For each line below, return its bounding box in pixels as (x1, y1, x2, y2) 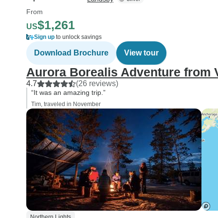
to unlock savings (54, 34, 102, 40)
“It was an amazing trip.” (31, 89, 106, 96)
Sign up (34, 34, 54, 40)
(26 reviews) (76, 79, 118, 88)
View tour (124, 49, 159, 57)
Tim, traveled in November (31, 101, 101, 108)
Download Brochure (34, 49, 109, 57)
